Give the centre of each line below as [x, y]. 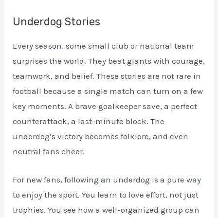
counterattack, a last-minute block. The [89, 121]
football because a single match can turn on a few [108, 91]
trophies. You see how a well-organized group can [106, 209]
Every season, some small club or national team [104, 45]
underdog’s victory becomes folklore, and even [101, 136]
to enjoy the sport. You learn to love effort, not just [106, 194]
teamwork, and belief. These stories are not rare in [107, 76]
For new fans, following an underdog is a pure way [107, 179]
